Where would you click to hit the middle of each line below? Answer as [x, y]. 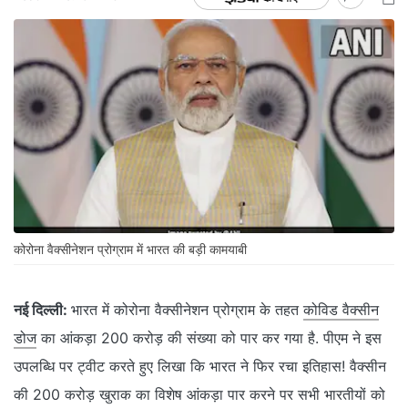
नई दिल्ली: [41, 310]
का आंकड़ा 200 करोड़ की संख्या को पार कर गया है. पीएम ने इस [209, 338]
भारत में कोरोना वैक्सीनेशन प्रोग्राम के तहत [187, 310]
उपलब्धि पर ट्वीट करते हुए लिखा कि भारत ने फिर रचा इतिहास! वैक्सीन [200, 367]
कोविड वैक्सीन [341, 310]
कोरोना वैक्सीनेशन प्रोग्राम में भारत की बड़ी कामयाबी [130, 250]
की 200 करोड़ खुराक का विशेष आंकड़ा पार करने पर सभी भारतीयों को [199, 395]
